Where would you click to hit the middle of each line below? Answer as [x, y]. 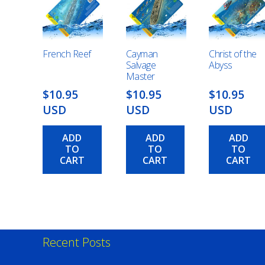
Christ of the [233, 54]
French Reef [67, 54]
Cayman [142, 54]
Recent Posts [77, 242]
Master [140, 77]
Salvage [141, 65]
